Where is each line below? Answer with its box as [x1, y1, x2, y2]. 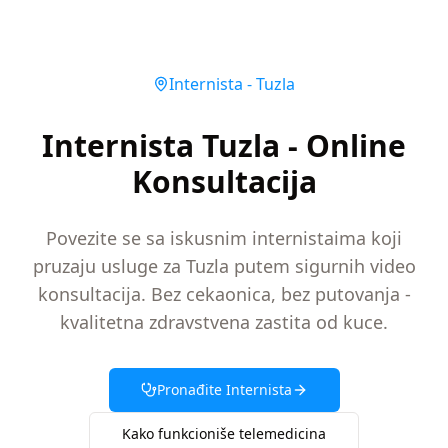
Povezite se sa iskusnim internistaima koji [46, 226, 402, 250]
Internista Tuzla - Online [42, 125, 406, 166]
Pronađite [156, 380, 222, 399]
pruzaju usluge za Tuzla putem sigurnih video [32, 254, 416, 278]
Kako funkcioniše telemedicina [122, 424, 326, 443]
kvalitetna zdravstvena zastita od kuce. [60, 310, 388, 334]
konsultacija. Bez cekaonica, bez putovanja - [37, 282, 411, 306]
